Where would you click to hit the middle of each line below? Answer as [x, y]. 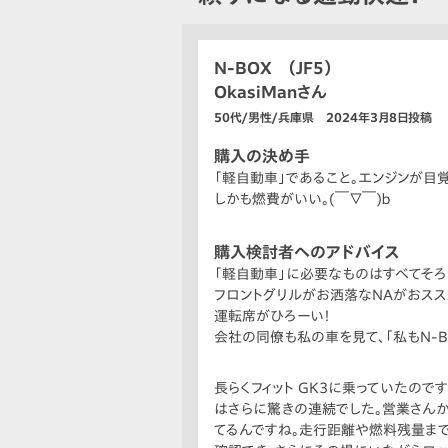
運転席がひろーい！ [272, 316]
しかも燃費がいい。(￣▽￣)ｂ [302, 199]
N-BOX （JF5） [273, 68]
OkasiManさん [270, 92]
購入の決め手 [262, 156]
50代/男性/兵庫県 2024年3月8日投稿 [323, 117]
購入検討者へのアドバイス [307, 252]
